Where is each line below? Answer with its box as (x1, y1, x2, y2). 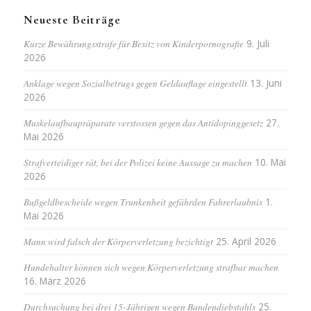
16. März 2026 (23, 274, 86, 287)
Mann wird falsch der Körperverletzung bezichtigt (23, 234, 213, 248)
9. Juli (246, 36, 269, 50)
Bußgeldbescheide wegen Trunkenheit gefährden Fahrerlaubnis (23, 194, 262, 208)
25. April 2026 (215, 234, 276, 248)
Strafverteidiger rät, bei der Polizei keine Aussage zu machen (23, 155, 252, 169)
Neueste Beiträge (23, 12, 121, 27)
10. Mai (254, 155, 286, 169)
